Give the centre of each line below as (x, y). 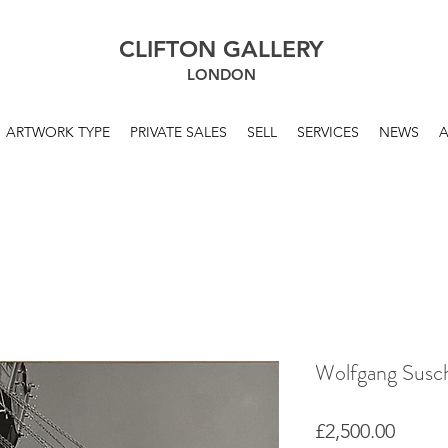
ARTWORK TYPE (57, 132)
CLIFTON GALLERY (221, 49)
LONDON (221, 74)
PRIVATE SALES (178, 132)
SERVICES (327, 132)
